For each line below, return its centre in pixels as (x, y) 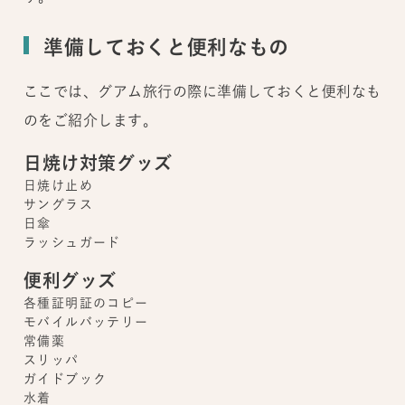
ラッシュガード (72, 243)
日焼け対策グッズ (98, 163)
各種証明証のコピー (86, 303)
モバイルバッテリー (86, 322)
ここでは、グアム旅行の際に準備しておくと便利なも (202, 92)
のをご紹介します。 (90, 121)
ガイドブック (65, 379)
